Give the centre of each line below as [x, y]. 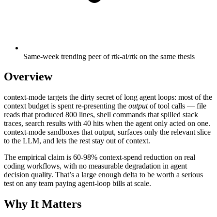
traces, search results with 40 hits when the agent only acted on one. [107, 124]
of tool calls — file [177, 106]
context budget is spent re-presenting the [66, 106]
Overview [28, 77]
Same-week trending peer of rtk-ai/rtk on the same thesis [109, 56]
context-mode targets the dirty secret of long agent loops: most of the [108, 97]
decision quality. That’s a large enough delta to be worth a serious [103, 175]
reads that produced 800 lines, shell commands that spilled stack [101, 115]
